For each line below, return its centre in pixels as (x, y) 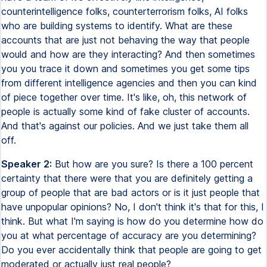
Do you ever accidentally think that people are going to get (131, 250)
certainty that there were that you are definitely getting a (127, 178)
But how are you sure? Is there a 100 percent (153, 164)
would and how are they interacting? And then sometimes (128, 54)
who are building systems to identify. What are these (117, 26)
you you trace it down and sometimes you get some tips (125, 69)
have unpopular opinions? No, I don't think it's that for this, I (133, 207)
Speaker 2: (27, 164)
